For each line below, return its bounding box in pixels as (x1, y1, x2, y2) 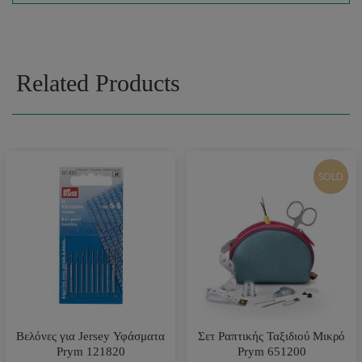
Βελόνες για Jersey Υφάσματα (16, 330, 165, 343)
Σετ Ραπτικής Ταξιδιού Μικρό (198, 330, 345, 343)
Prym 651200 (237, 345, 306, 358)
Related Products (16, 69, 180, 96)
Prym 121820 (56, 345, 125, 358)
